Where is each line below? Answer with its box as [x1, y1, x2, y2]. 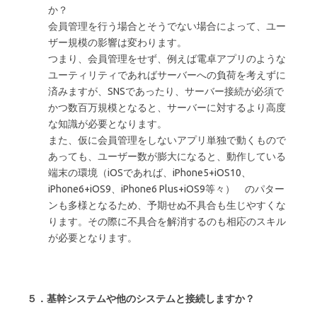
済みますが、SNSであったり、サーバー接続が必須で [48, 85, 284, 97]
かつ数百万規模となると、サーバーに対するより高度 [48, 101, 286, 113]
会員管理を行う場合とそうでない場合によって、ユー [48, 20, 286, 32]
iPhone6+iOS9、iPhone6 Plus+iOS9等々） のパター [48, 183, 284, 195]
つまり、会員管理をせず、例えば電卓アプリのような [48, 52, 286, 64]
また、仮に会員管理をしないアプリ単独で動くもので [48, 134, 286, 146]
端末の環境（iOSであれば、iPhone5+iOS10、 [48, 166, 251, 178]
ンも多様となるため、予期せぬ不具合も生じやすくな [48, 199, 286, 211]
